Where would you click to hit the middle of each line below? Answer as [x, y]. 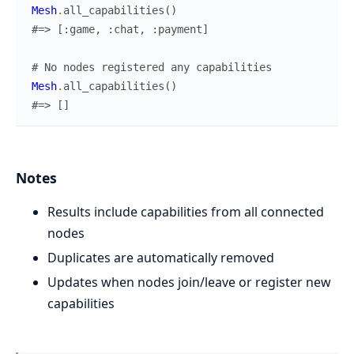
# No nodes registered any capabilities [152, 68]
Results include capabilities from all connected [186, 212]
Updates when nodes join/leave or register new [189, 282]
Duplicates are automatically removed [161, 258]
